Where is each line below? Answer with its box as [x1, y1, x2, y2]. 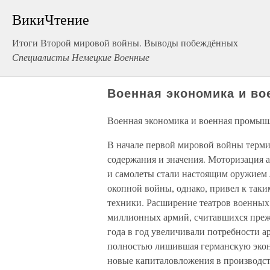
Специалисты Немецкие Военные [12, 51, 149, 63]
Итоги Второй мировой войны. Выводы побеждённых [12, 36, 238, 49]
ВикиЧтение [12, 10, 89, 29]
